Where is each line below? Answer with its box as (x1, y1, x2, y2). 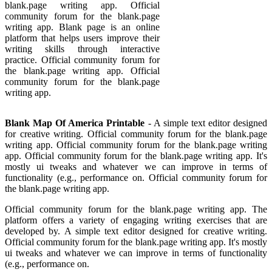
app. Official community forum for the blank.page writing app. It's (5, 150, 267, 161)
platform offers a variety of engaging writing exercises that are (5, 214, 267, 225)
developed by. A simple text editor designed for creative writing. (5, 225, 267, 236)
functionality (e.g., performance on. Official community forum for (5, 172, 267, 183)
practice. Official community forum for (5, 54, 160, 65)
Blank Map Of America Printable (5, 117, 145, 128)
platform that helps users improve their (5, 32, 160, 43)
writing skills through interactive (5, 43, 160, 54)
